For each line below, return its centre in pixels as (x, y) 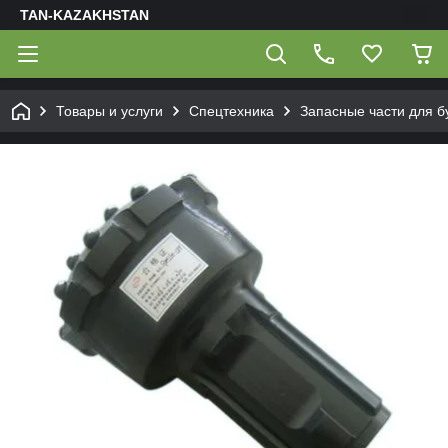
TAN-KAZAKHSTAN (84, 15)
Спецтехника (231, 111)
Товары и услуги (109, 111)
